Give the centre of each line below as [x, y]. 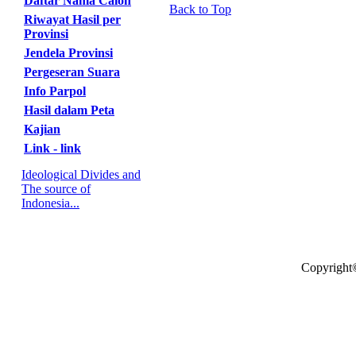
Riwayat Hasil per [72, 19]
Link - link [52, 148]
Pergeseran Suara [72, 72]
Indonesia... [50, 203]
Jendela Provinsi [68, 53]
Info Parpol [55, 91]
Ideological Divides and [81, 174]
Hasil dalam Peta [69, 110]
